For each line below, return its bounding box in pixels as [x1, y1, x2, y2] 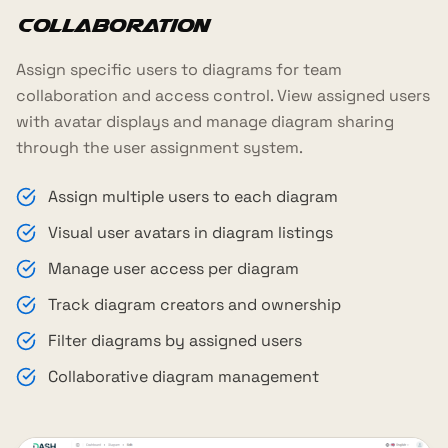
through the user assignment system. [16, 137, 303, 159]
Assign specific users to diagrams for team [16, 59, 342, 81]
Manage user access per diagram [48, 258, 299, 280]
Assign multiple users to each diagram [48, 186, 338, 208]
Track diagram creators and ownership [48, 294, 341, 316]
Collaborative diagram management [48, 366, 319, 388]
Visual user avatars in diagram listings [48, 222, 333, 244]
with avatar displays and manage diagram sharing [16, 111, 394, 133]
